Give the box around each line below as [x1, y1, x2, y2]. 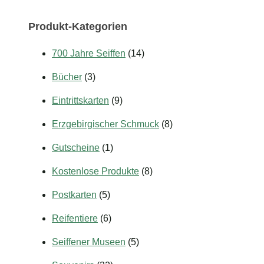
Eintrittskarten [52, 95, 109, 106]
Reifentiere [52, 213, 98, 224]
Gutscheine [52, 143, 100, 153]
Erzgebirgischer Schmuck [52, 119, 159, 130]
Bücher [52, 72, 82, 82]
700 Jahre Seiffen [52, 48, 126, 59]
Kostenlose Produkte [52, 166, 139, 177]
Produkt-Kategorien [28, 21, 127, 33]
